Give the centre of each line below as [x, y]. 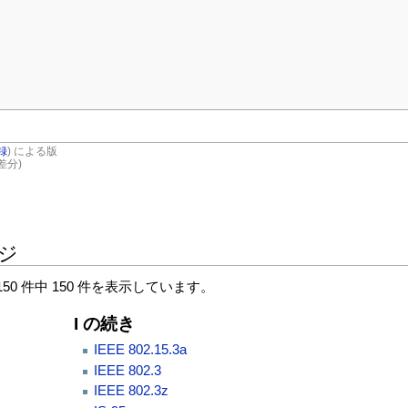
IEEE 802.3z [131, 391]
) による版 [32, 152]
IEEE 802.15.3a [140, 350]
